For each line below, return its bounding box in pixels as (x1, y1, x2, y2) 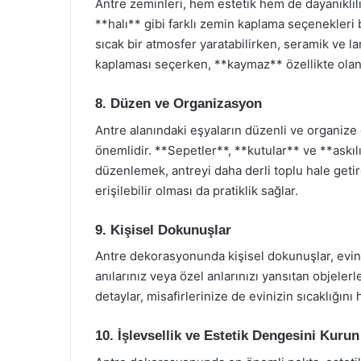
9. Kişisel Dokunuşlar (95, 222, 231, 238)
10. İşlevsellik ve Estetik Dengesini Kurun (95, 328, 359, 343)
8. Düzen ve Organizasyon (95, 96, 262, 111)
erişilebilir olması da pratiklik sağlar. (95, 182, 298, 198)
